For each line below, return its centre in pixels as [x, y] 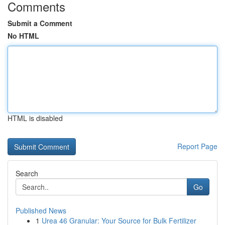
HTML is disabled [35, 118]
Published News [41, 210]
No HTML [23, 36]
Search [27, 173]
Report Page [197, 146]
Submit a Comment [40, 23]
